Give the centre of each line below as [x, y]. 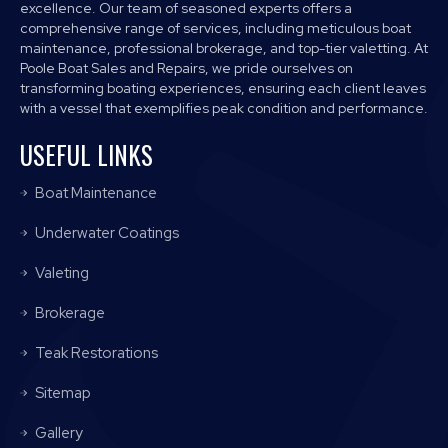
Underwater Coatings [105, 233]
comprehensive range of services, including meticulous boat [215, 28]
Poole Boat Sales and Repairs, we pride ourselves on [186, 68]
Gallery [57, 433]
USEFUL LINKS [86, 154]
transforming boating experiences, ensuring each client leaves [223, 88]
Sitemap [61, 393]
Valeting [60, 273]
